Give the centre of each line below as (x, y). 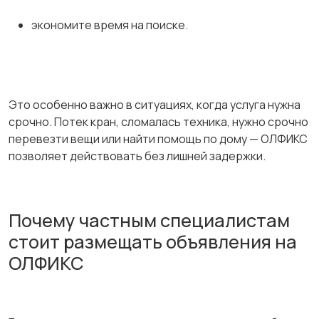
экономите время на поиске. (110, 25)
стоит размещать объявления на (153, 242)
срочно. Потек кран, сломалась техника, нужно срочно (158, 122)
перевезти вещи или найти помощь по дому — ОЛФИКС (158, 139)
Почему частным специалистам (149, 221)
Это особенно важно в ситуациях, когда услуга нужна (155, 105)
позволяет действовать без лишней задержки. (137, 156)
